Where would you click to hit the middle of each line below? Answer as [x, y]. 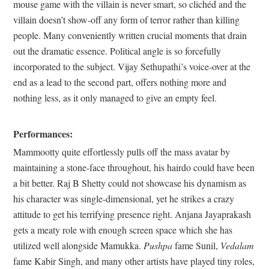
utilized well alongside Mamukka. [78, 246]
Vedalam [237, 246]
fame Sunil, [196, 246]
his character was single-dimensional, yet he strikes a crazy [124, 199]
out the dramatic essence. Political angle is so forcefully [117, 51]
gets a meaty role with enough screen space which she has [123, 230]
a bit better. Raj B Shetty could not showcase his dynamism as [130, 183]
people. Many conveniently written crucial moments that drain [130, 35]
